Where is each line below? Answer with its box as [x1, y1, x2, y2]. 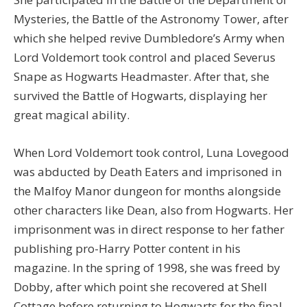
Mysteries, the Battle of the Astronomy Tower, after [14, 10, 288, 27]
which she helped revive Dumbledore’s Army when [14, 29, 284, 46]
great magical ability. [14, 106, 130, 123]
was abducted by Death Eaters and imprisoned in [14, 164, 282, 180]
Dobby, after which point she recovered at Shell [14, 279, 267, 295]
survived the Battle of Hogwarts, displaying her [14, 87, 267, 103]
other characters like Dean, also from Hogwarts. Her [14, 202, 293, 219]
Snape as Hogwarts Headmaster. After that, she [14, 68, 269, 84]
